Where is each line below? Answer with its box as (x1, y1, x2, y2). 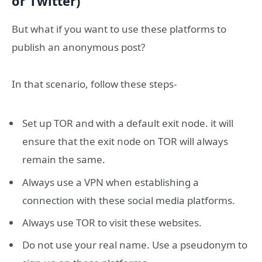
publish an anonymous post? (12, 40, 145, 54)
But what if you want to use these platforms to (12, 22, 226, 36)
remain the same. (22, 153, 105, 167)
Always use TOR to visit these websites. (22, 215, 202, 229)
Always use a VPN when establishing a (22, 175, 199, 189)
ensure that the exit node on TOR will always (22, 135, 228, 149)
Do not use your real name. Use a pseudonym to (22, 238, 247, 252)
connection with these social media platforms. (22, 193, 235, 207)
